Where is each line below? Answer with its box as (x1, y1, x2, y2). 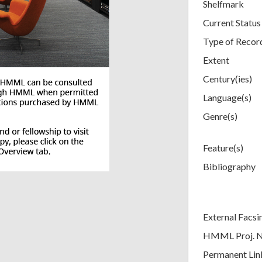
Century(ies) (203, 73, 252, 84)
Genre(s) (203, 110, 237, 122)
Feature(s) (203, 142, 243, 153)
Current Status (203, 16, 261, 28)
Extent (203, 54, 229, 65)
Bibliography (203, 160, 256, 172)
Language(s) (203, 91, 251, 103)
